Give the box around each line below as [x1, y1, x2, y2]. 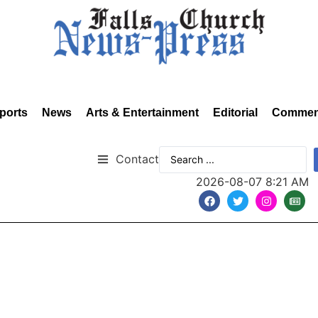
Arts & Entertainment [86, 106, 199, 119]
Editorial [213, 106, 258, 119]
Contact [116, 151, 159, 166]
